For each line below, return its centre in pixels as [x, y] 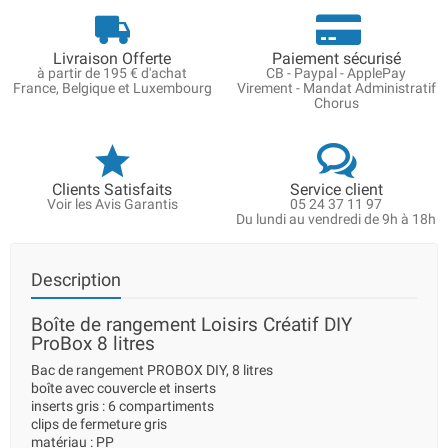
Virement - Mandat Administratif [336, 88]
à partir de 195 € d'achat [112, 73]
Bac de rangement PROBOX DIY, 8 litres [152, 370]
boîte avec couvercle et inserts [123, 388]
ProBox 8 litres [93, 343]
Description [76, 280]
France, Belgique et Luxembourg [112, 88]
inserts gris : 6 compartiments [122, 406]
